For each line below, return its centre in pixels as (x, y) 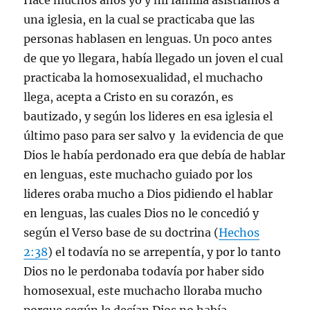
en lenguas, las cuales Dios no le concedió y (142, 213)
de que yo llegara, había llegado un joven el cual (154, 58)
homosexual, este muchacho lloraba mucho (143, 291)
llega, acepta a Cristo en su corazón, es (129, 97)
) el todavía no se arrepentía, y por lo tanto (165, 252)
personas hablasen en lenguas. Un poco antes (148, 39)
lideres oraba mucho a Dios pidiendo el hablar (148, 194)
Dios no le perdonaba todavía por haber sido (144, 271)
